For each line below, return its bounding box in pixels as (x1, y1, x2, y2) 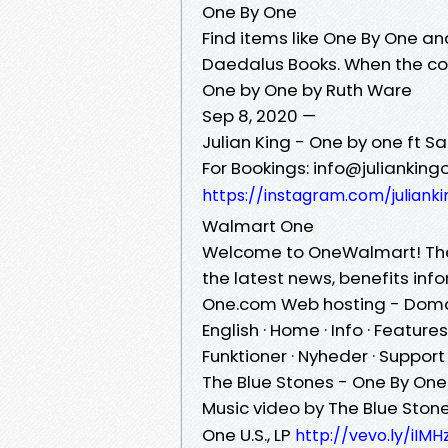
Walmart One (202, 213, 314, 238)
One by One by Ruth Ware (202, 77, 412, 102)
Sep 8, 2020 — (202, 103, 316, 128)
